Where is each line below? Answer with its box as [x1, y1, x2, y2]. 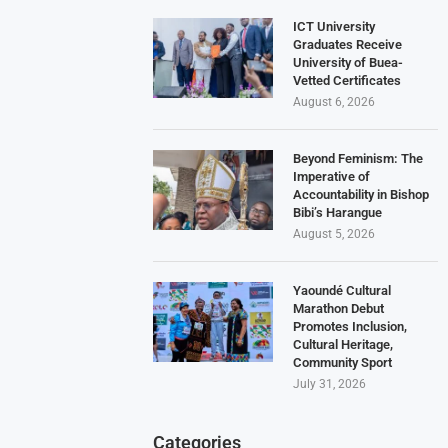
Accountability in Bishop [293, 186, 430, 202]
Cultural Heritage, [293, 336, 394, 352]
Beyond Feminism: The [293, 150, 424, 166]
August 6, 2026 [293, 94, 376, 109]
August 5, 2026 [293, 226, 376, 241]
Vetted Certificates [293, 72, 402, 88]
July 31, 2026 [293, 376, 367, 391]
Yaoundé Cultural [293, 282, 392, 298]
